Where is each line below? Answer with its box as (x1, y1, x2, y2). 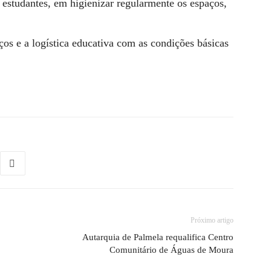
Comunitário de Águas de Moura (109, 245, 233, 255)
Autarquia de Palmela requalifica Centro (82, 232, 233, 242)
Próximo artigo (191, 216, 233, 224)
